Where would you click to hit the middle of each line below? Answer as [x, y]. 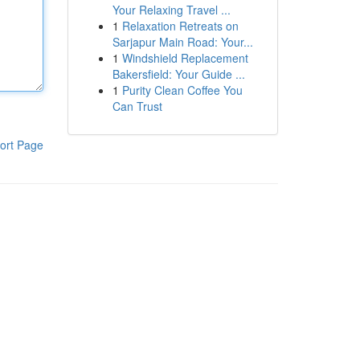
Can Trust [137, 106]
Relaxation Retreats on [180, 26]
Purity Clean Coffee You [182, 90]
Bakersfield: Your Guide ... [178, 74]
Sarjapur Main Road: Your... [182, 42]
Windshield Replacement [185, 58]
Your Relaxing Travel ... [171, 10]
